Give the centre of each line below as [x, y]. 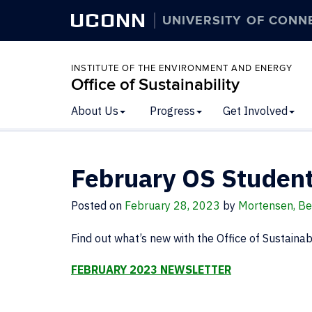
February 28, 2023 [172, 205]
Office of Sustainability [155, 85]
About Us [95, 111]
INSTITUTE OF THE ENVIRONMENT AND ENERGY [182, 68]
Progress [172, 111]
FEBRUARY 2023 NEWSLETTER [151, 270]
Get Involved [255, 111]
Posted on [98, 205]
